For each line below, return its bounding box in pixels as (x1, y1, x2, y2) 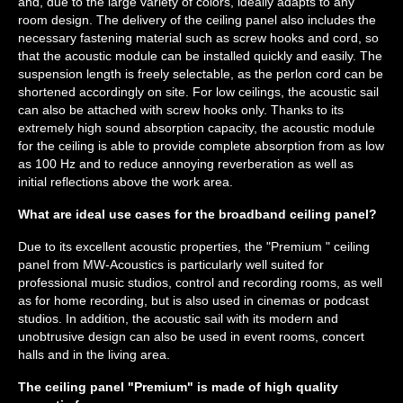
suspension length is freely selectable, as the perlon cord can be (18, 67, 383, 81)
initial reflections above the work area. (18, 175, 233, 189)
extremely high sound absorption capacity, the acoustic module (18, 121, 375, 135)
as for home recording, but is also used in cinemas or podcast (18, 293, 369, 308)
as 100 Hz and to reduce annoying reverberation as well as (18, 157, 354, 171)
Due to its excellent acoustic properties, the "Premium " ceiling (18, 239, 370, 254)
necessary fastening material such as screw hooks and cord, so (18, 31, 379, 45)
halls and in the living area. (18, 347, 170, 362)
